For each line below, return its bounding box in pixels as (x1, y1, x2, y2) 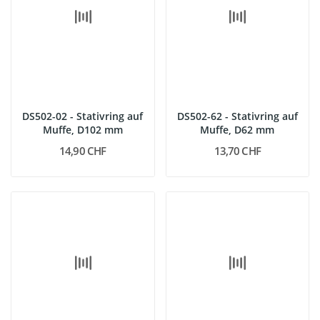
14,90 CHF (59, 143, 106, 158)
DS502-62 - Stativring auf (176, 109, 298, 123)
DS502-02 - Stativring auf (22, 109, 144, 123)
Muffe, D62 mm (200, 122, 275, 136)
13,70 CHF (214, 143, 261, 158)
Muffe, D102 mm (42, 122, 123, 136)
